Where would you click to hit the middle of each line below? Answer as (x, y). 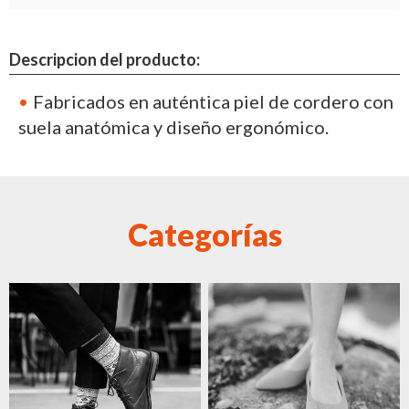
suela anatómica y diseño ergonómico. (173, 126)
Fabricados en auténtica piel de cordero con (213, 101)
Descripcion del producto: (105, 59)
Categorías (204, 234)
